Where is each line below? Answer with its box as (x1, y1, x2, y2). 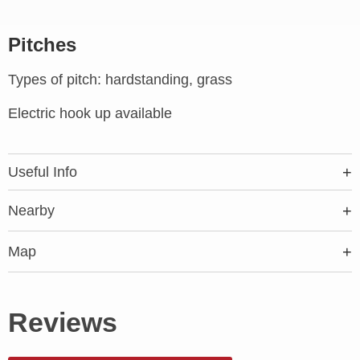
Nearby (8, 202, 55, 219)
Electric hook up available (8, 105, 172, 122)
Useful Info (8, 164, 77, 181)
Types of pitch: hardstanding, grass (8, 72, 232, 88)
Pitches (8, 34, 76, 56)
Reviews (8, 307, 117, 338)
